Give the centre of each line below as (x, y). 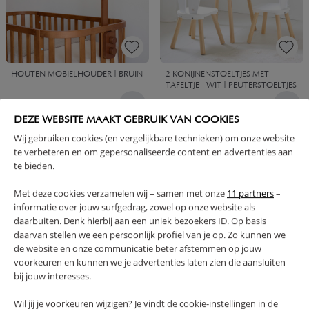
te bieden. (34, 166)
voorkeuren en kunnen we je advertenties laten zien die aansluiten (150, 262)
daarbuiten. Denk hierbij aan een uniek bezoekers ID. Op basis (140, 221)
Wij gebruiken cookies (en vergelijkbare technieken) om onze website (154, 138)
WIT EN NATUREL (198, 296)
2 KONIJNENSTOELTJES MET (217, 75)
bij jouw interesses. (52, 276)
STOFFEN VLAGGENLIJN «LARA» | (73, 285)
